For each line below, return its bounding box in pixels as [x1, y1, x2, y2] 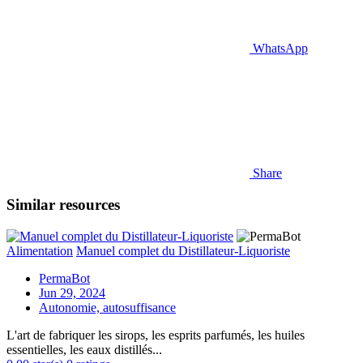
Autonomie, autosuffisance [39, 300, 176, 314]
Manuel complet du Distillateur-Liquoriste [76, 243, 290, 258]
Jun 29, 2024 [39, 285, 105, 300]
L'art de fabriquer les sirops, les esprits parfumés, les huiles [6, 327, 305, 342]
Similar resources [6, 196, 120, 214]
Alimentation [6, 243, 73, 258]
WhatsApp [253, 41, 308, 56]
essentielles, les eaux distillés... [6, 342, 162, 357]
